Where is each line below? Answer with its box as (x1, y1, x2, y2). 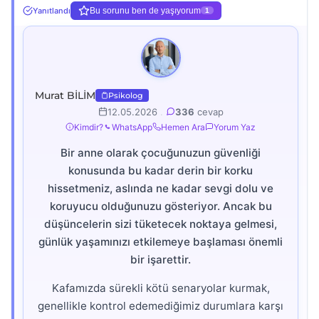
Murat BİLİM (35, 88, 95, 102)
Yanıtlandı (33, 5, 70, 16)
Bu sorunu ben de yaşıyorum (90, 5, 201, 16)
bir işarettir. (130, 252, 191, 266)
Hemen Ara (161, 121, 205, 132)
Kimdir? (74, 121, 103, 132)
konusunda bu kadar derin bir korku (68, 163, 253, 177)
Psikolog (108, 90, 143, 100)
